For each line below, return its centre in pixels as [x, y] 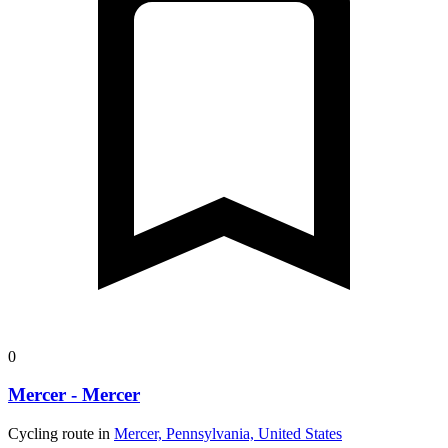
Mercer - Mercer [74, 395]
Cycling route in [61, 434]
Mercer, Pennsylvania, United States [228, 434]
